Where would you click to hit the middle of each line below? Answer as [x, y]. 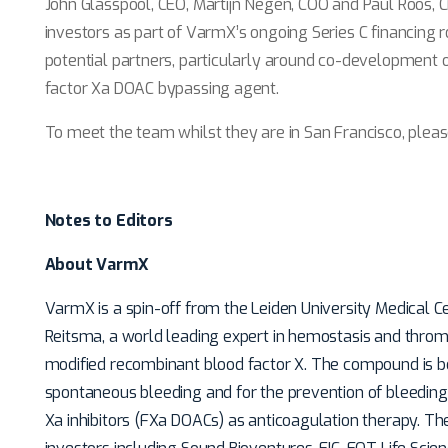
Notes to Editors [108, 220]
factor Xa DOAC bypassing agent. [161, 88]
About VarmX [96, 264]
